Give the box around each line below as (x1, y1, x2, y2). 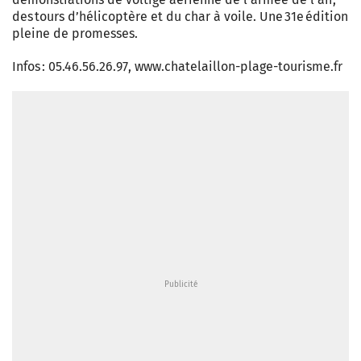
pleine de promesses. (12, 26, 138, 41)
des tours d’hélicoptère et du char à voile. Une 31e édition (12, 9, 348, 24)
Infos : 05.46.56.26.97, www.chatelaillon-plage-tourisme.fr (12, 59, 342, 74)
